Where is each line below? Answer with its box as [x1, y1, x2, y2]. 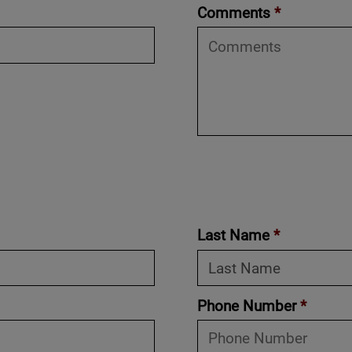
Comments [196, 2, 274, 22]
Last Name [196, 225, 273, 245]
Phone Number [196, 295, 300, 316]
